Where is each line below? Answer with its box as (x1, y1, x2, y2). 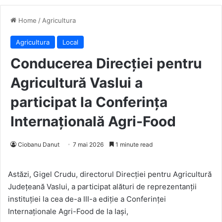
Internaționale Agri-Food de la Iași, (8, 207, 128, 217)
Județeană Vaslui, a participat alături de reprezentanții (8, 182, 197, 192)
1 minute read (114, 141, 153, 149)
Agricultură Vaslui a (10, 74, 143, 92)
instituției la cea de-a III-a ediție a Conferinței (8, 194, 166, 204)
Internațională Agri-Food (10, 113, 176, 130)
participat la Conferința (10, 94, 167, 111)
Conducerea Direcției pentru (10, 55, 202, 72)
